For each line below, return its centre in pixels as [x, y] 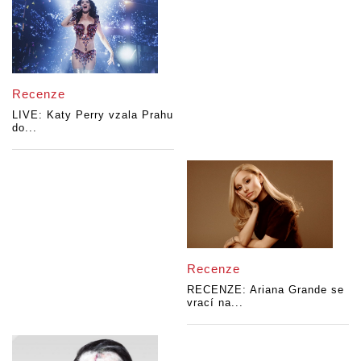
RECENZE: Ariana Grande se [266, 290]
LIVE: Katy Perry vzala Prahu [93, 114]
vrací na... [216, 303]
